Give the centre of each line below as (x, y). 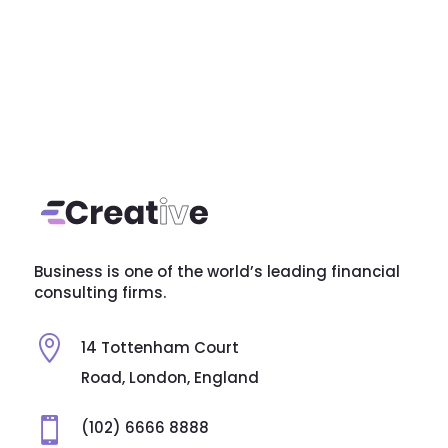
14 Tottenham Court (159, 347)
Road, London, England (169, 377)
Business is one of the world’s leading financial (216, 271)
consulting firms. (99, 292)
